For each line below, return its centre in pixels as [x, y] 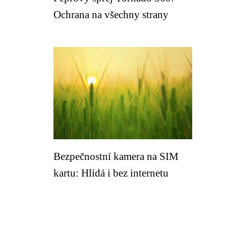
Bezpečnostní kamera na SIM [116, 156]
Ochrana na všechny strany [111, 14]
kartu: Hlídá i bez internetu [111, 173]
